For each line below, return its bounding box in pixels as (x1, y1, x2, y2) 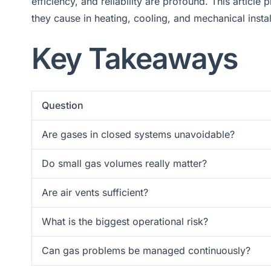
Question (42, 99, 83, 111)
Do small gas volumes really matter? (42, 157, 207, 169)
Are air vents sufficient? (42, 186, 148, 198)
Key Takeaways (31, 41, 238, 77)
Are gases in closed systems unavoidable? (42, 128, 235, 140)
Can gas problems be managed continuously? (42, 244, 250, 256)
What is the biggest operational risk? (42, 215, 208, 227)
